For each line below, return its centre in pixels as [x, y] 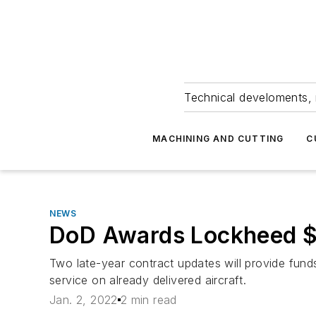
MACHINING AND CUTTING [218, 139]
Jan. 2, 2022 [84, 300]
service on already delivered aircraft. [148, 280]
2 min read [148, 300]
